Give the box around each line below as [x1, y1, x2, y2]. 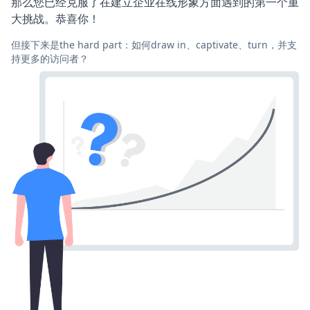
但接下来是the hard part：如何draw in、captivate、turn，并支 [11, 37, 297, 51]
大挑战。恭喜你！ [11, 10, 100, 27]
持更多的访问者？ [11, 51, 89, 65]
